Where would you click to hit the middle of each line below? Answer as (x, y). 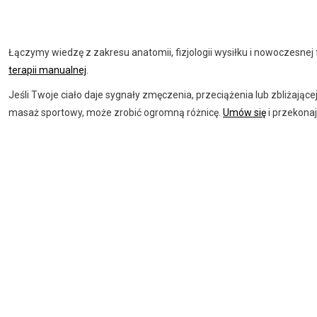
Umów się (244, 112)
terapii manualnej (47, 70)
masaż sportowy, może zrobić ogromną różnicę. (116, 112)
